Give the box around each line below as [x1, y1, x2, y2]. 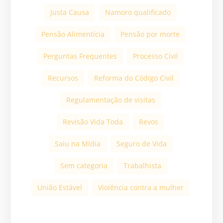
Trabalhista [123, 161, 161, 171]
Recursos [47, 73, 78, 83]
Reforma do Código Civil [94, 73, 174, 83]
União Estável [37, 183, 82, 193]
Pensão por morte [120, 29, 180, 39]
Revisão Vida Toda [63, 117, 123, 127]
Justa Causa [50, 7, 89, 17]
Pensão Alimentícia [41, 29, 105, 39]
